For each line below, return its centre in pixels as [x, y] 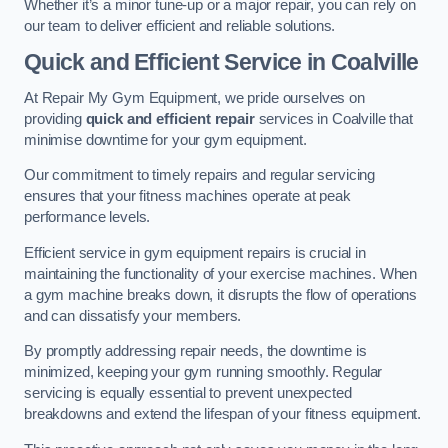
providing [55, 118]
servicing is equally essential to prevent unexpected [188, 393]
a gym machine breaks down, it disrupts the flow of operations [221, 294]
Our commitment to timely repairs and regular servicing [200, 175]
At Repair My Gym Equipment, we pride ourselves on [194, 97]
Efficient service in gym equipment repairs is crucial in [195, 252]
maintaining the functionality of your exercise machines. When [221, 273]
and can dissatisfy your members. [133, 315]
